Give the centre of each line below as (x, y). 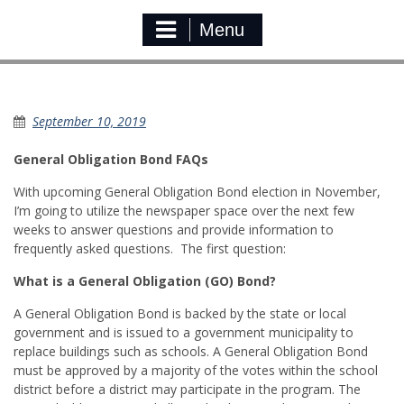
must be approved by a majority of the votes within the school (196, 371)
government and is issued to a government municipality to (184, 333)
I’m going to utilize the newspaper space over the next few (184, 211)
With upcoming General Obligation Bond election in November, (197, 192)
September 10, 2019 (89, 122)
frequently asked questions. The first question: (150, 249)
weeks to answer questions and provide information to (174, 230)
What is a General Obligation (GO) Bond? (145, 281)
